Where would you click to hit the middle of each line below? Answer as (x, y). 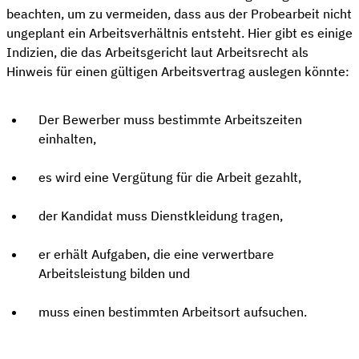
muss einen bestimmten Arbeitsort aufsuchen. (173, 311)
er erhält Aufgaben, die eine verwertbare (156, 254)
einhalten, (67, 138)
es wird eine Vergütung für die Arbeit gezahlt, (170, 177)
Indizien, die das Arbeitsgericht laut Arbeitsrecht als (157, 52)
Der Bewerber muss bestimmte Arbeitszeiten (170, 119)
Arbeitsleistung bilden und (114, 273)
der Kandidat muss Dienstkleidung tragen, (161, 215)
